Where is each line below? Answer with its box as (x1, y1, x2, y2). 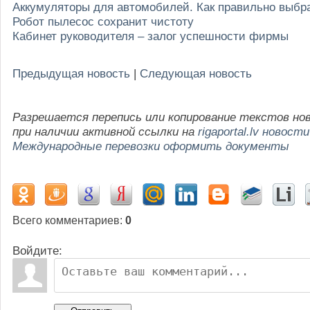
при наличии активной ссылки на (12, 124, 198, 138)
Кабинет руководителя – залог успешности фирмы (12, 28, 289, 43)
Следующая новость (140, 66, 252, 80)
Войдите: (12, 243, 62, 257)
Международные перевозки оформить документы (12, 138, 289, 153)
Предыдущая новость (12, 66, 130, 80)
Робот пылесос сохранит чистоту (12, 14, 194, 28)
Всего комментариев (12, 214, 120, 226)
